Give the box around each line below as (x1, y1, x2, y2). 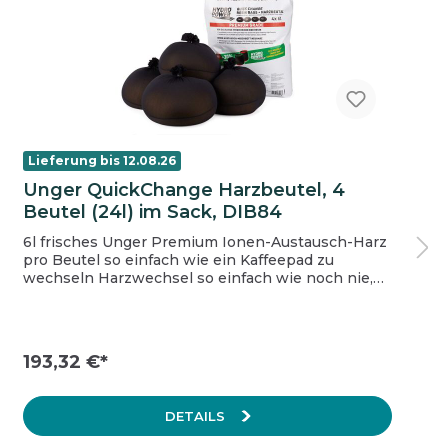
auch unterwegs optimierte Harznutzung (144, 286, 321, 305)
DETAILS (165, 407, 230, 424)
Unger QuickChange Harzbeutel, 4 (22, 178, 345, 201)
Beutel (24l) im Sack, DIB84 (22, 200, 282, 223)
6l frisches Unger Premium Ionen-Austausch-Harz (22, 232, 387, 251)
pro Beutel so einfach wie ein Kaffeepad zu (22, 250, 104, 269)
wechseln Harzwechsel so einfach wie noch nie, (22, 268, 98, 287)
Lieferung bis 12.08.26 (27, 152, 176, 168)
